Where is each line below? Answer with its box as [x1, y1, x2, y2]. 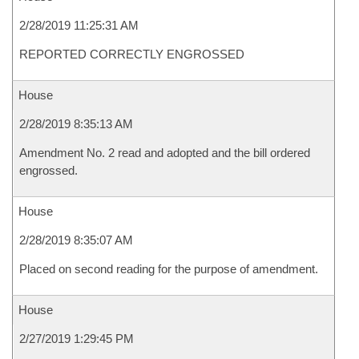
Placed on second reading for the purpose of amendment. [19, 262, 318, 276]
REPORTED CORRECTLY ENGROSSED [19, 47, 244, 61]
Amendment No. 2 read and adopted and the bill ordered [19, 146, 310, 159]
